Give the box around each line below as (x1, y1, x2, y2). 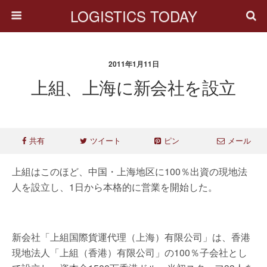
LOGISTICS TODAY (70, 5, 197, 26)
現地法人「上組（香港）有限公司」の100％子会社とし (12, 246, 247, 259)
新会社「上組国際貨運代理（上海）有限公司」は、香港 (12, 230, 250, 244)
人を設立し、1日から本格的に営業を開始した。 (12, 180, 218, 194)
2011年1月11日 (108, 58, 159, 69)
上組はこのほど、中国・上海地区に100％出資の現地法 (12, 164, 247, 178)
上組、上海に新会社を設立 (31, 74, 236, 99)
